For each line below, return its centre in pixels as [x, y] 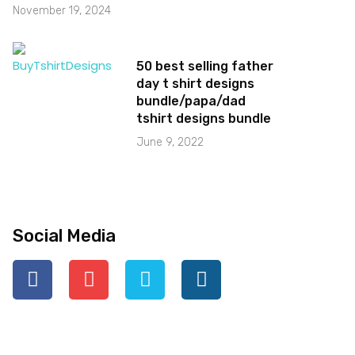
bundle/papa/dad [191, 101]
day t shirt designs [195, 83]
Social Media [64, 235]
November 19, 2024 [62, 10]
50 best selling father [205, 66]
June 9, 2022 [170, 142]
